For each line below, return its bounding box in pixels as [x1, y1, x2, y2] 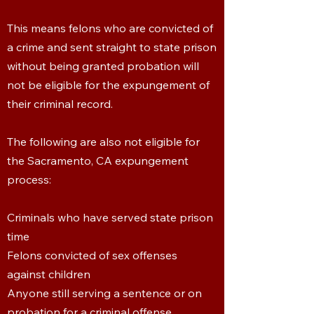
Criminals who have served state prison [7, 210, 213, 224]
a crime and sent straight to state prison [7, 40, 217, 54]
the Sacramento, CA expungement [7, 153, 189, 168]
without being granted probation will [7, 59, 199, 73]
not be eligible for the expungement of [7, 78, 210, 92]
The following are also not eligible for [7, 135, 200, 149]
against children [7, 267, 90, 281]
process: [7, 172, 51, 186]
